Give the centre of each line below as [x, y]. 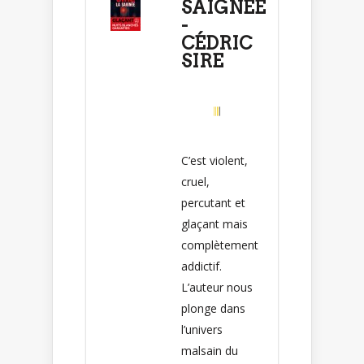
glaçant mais [214, 223]
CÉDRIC [217, 43]
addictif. [201, 266]
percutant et [213, 202]
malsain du [210, 350]
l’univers [202, 329]
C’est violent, [214, 160]
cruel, [195, 181]
